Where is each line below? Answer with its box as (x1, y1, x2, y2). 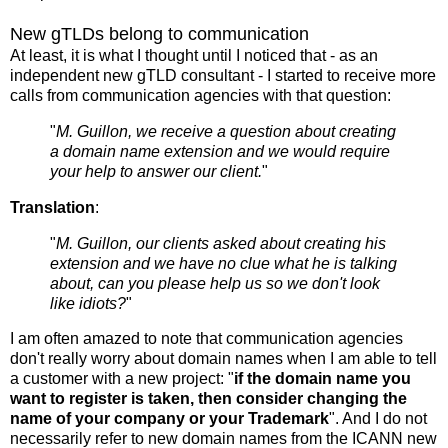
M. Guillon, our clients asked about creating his (56, 234, 386, 252)
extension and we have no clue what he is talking (50, 254, 397, 272)
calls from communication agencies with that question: (10, 87, 391, 105)
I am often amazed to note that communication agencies (10, 330, 403, 348)
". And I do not (329, 410, 427, 428)
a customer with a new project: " (10, 370, 234, 388)
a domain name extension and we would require (50, 142, 390, 160)
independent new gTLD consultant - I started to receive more (10, 67, 436, 85)
